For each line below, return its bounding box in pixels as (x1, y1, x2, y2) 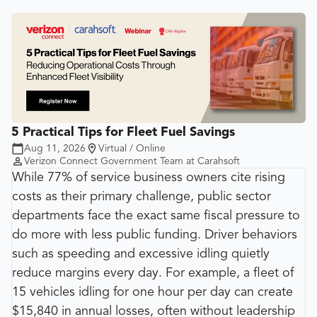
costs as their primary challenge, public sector (12, 190, 271, 203)
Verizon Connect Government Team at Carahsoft (24, 156, 240, 166)
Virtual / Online (98, 143, 166, 154)
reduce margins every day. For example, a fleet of (12, 266, 294, 279)
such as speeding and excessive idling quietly (12, 247, 270, 260)
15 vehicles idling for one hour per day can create (12, 285, 293, 299)
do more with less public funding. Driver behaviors (12, 228, 297, 241)
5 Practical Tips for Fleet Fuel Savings (11, 125, 235, 139)
